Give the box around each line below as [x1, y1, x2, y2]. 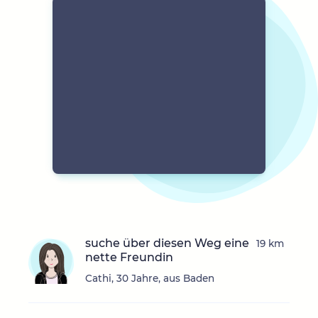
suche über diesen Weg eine [85, 236, 249, 251]
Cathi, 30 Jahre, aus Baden [85, 273, 214, 285]
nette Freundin [85, 251, 173, 265]
